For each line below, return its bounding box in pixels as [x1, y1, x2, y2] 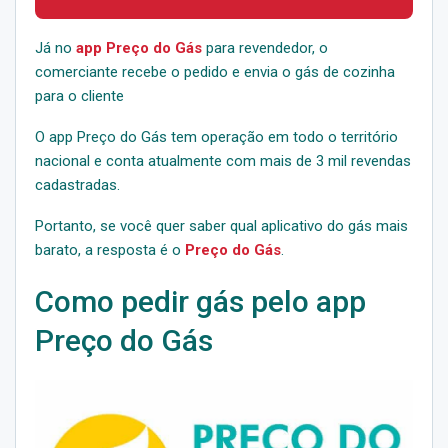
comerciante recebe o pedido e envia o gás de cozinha [35, 62, 395, 81]
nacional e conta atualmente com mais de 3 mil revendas [35, 151, 411, 170]
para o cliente [35, 86, 124, 105]
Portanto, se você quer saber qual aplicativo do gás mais [35, 216, 408, 235]
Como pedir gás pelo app [35, 283, 366, 319]
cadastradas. [35, 175, 120, 194]
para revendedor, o [202, 38, 328, 57]
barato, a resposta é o [35, 240, 185, 259]
